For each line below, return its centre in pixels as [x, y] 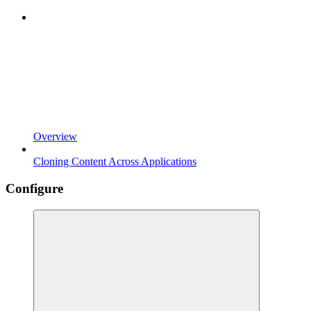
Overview [55, 137]
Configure [34, 188]
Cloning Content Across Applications [115, 162]
